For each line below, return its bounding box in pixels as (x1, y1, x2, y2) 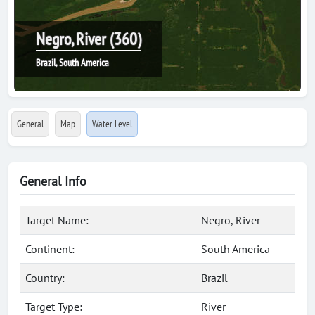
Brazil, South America (36, 56, 109, 69)
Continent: (25, 242, 75, 256)
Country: (25, 271, 65, 285)
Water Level (92, 117, 132, 130)
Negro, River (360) (36, 28, 141, 50)
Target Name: (25, 213, 89, 227)
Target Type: (25, 300, 82, 314)
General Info (20, 173, 86, 189)
